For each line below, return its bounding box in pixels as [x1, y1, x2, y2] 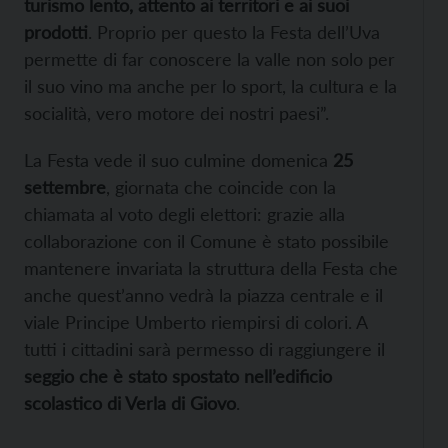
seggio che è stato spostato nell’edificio [24, 365, 332, 388]
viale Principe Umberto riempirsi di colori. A [24, 311, 367, 334]
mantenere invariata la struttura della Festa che [24, 257, 398, 280]
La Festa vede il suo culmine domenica [24, 149, 328, 172]
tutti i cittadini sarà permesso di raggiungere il [24, 338, 385, 361]
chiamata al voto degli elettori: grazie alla [24, 203, 345, 226]
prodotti [24, 21, 88, 44]
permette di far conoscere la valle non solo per [24, 48, 395, 71]
